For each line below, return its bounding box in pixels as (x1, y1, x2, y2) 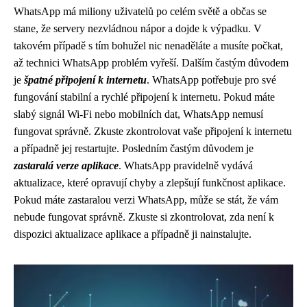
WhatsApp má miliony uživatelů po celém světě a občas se (14, 5, 267, 17)
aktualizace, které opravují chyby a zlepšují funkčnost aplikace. (14, 177, 286, 188)
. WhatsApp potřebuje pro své (147, 74, 276, 86)
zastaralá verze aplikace (14, 160, 119, 171)
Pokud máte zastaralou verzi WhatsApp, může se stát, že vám (14, 194, 278, 206)
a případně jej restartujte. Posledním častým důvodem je (14, 143, 254, 154)
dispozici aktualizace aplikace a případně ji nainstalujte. (14, 228, 251, 240)
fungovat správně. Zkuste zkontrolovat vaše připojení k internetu (14, 125, 292, 137)
